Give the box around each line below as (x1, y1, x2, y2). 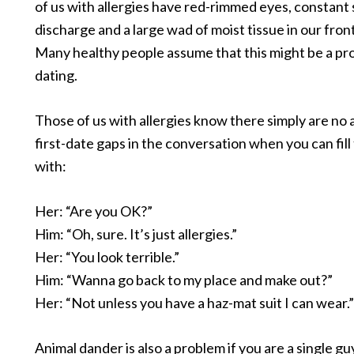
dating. (35, 66, 77, 84)
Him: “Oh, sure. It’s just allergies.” (35, 225, 237, 243)
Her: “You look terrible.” (35, 248, 179, 265)
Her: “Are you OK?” (35, 202, 153, 220)
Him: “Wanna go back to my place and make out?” (35, 271, 333, 288)
